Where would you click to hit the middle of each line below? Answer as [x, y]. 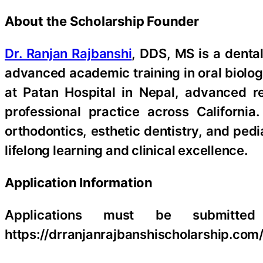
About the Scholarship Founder [102, 21]
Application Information [79, 182]
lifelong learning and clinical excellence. [126, 150]
